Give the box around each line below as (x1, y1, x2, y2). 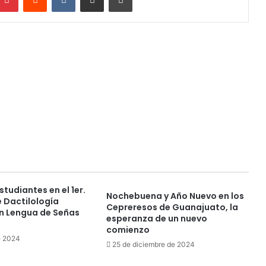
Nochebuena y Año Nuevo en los (106, 190, 244, 202)
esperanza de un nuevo (106, 213, 207, 225)
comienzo (106, 224, 150, 236)
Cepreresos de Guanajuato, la (106, 201, 238, 214)
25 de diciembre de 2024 (112, 240, 195, 249)
